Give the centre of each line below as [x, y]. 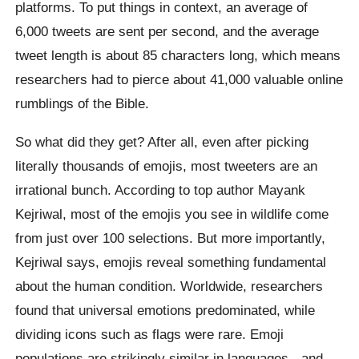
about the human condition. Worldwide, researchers [169, 286]
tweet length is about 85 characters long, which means [178, 56]
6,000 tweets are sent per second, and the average [167, 32]
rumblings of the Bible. [83, 104]
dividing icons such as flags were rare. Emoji [150, 334]
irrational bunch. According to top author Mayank [161, 190]
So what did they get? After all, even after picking [162, 141]
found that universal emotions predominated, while [165, 310]
